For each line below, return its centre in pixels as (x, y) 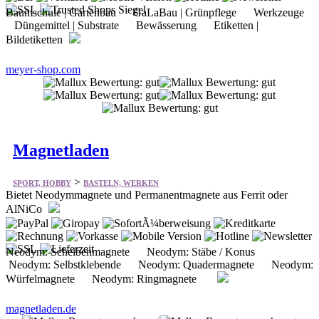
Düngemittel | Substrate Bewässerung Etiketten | (132, 26)
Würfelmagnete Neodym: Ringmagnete (110, 278)
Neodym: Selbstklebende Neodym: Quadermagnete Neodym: (159, 264)
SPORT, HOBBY (42, 183)
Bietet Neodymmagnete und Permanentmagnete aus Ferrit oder (147, 194)
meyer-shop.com (43, 70)
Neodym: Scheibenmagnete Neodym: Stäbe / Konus (136, 251)
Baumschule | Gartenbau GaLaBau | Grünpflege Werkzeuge (158, 13)
